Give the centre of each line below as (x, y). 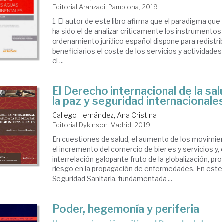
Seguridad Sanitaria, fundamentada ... (112, 179)
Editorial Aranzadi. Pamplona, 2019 (105, 7)
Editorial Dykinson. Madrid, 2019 (101, 125)
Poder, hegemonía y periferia (126, 209)
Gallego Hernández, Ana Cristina (105, 115)
